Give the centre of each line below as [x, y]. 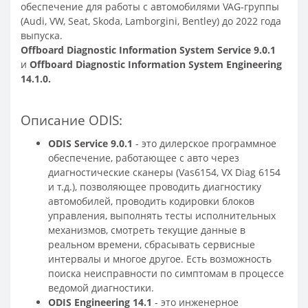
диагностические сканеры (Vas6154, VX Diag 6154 [164, 172]
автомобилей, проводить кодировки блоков [151, 201]
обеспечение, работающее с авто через [144, 157]
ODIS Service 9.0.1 [90, 143]
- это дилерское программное [205, 143]
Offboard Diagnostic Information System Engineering [156, 64]
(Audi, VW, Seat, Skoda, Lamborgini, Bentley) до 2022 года [151, 21]
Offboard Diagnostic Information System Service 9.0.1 [148, 49]
